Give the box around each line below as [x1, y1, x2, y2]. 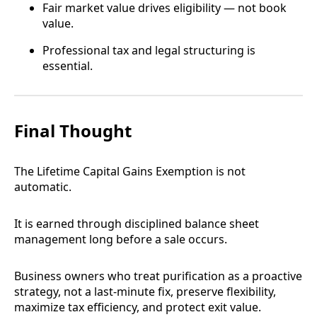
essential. [42, 58, 93, 74]
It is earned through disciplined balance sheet [14, 216, 259, 232]
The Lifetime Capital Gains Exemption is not [14, 163, 246, 180]
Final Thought [14, 119, 132, 143]
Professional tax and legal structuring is [42, 42, 255, 59]
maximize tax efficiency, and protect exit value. [14, 299, 261, 316]
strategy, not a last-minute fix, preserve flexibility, [14, 284, 276, 300]
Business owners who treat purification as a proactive [14, 268, 302, 284]
